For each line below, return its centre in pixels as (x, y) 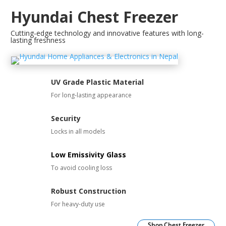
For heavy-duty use (78, 204)
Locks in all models (78, 132)
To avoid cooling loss (81, 168)
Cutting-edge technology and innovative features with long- (107, 33)
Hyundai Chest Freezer (95, 17)
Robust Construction (88, 191)
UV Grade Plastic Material (97, 82)
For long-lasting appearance (91, 95)
